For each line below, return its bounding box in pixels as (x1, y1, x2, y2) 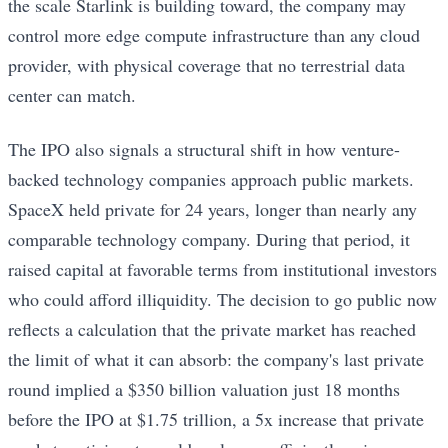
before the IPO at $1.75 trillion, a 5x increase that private (8, 407, 424, 432)
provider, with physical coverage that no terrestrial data (8, 53, 405, 78)
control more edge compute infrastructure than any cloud (8, 23, 420, 48)
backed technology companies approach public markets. (8, 167, 414, 192)
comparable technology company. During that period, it (8, 227, 410, 252)
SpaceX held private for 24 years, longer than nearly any (8, 197, 417, 222)
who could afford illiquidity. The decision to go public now (8, 287, 437, 312)
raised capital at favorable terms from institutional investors (8, 257, 437, 282)
